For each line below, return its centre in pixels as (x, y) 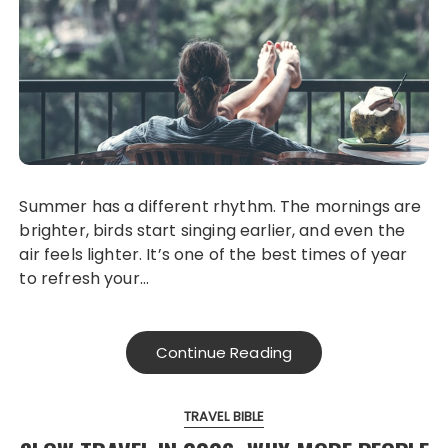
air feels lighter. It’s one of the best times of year (213, 254)
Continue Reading (224, 352)
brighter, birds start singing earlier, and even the (212, 230)
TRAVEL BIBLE (224, 416)
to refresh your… (84, 278)
